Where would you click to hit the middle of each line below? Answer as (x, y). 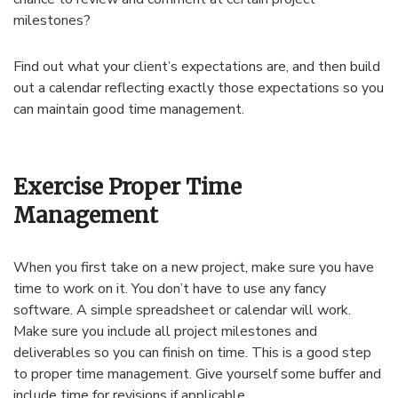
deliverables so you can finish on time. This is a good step (192, 353)
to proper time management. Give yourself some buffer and (197, 374)
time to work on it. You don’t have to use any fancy (170, 289)
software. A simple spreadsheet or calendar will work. (182, 310)
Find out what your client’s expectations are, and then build (197, 67)
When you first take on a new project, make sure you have (194, 268)
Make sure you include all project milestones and (165, 332)
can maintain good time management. (129, 110)
